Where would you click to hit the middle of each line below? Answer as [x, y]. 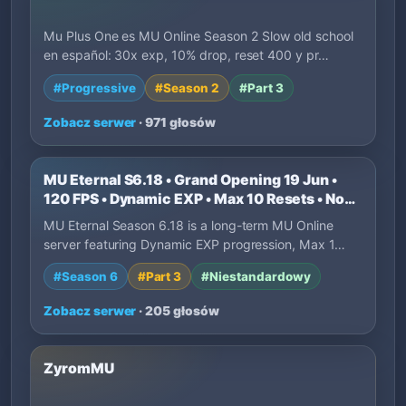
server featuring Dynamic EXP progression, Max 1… [194, 244]
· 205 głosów [178, 311]
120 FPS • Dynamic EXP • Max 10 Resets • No [194, 198]
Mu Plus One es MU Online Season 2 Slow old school [198, 36]
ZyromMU [79, 369]
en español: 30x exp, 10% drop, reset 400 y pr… [186, 55]
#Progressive [95, 87]
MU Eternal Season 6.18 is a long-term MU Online [188, 225]
